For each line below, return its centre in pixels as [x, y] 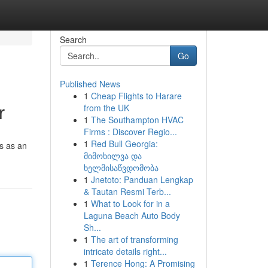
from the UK [106, 108]
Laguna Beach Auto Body [132, 215]
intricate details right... [125, 251]
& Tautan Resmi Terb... [127, 191]
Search [73, 39]
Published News [90, 84]
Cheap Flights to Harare [136, 96]
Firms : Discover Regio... [130, 132]
